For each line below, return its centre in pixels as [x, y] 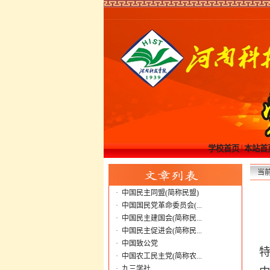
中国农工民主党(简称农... [162, 256]
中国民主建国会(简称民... [162, 218]
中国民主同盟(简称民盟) [160, 193]
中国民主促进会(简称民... [162, 231]
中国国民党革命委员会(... [162, 206]
